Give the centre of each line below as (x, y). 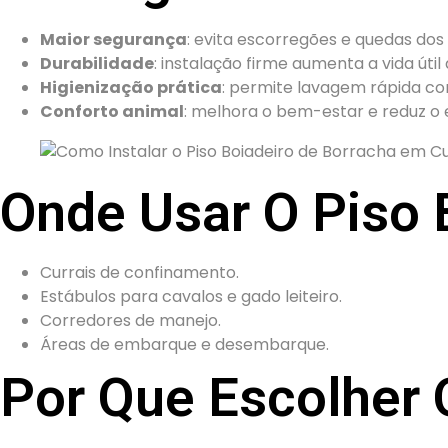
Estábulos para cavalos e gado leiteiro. (191, 296)
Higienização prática (131, 87)
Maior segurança (113, 39)
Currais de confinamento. (139, 272)
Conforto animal (112, 111)
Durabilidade (97, 63)
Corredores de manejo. (130, 320)
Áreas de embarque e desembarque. (184, 344)
